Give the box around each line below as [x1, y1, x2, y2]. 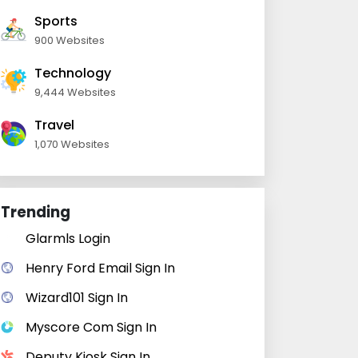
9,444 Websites [34, 85, 116, 100]
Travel [34, 116, 74, 134]
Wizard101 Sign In [26, 288, 128, 307]
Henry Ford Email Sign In [26, 259, 175, 277]
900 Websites [34, 33, 105, 48]
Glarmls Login [26, 229, 110, 248]
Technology [34, 64, 111, 82]
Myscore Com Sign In [26, 318, 157, 336]
